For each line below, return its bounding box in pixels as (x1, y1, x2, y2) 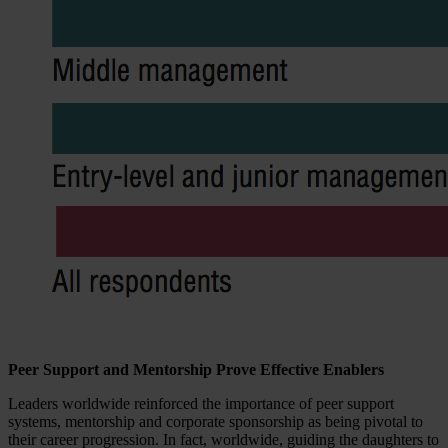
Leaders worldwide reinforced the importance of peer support (8, 394, 394, 412)
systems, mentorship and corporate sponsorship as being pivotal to (8, 412, 423, 430)
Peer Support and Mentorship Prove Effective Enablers (8, 360, 384, 378)
